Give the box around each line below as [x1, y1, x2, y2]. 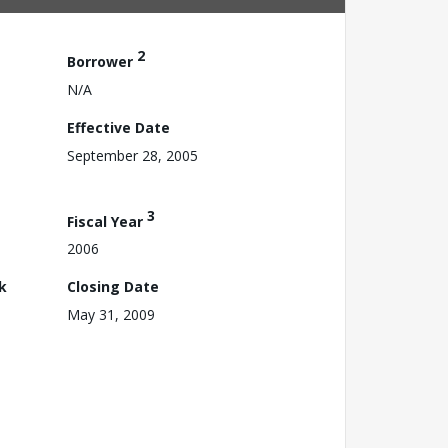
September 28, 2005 [67, 145, 198, 165]
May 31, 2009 [67, 305, 155, 325]
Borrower [67, 51, 137, 71]
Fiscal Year [67, 211, 147, 231]
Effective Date [67, 117, 170, 137]
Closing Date [67, 277, 159, 297]
